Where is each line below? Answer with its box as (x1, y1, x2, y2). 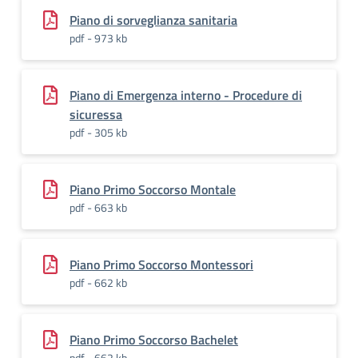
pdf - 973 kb (70, 30, 127, 46)
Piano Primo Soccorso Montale (70, 180, 236, 199)
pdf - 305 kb (70, 124, 127, 141)
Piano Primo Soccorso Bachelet (70, 330, 238, 349)
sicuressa (70, 105, 122, 124)
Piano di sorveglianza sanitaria (70, 10, 237, 30)
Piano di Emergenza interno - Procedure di (70, 86, 302, 105)
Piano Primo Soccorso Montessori (70, 255, 253, 274)
